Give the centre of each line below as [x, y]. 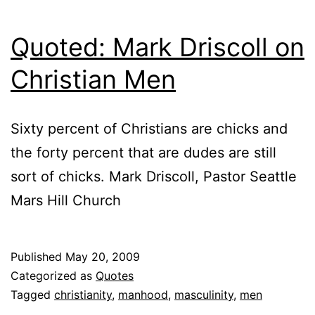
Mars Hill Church [66, 200]
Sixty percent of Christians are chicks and [149, 128]
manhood [143, 294]
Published [38, 256]
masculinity [204, 294]
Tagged [32, 294]
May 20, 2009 [103, 256]
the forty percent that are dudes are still [143, 152]
